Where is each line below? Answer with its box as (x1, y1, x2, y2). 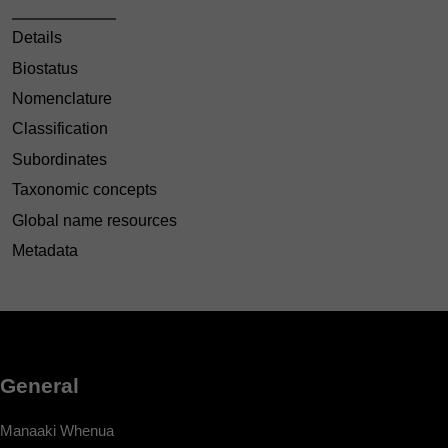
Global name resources (12, 211, 177, 229)
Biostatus (12, 59, 78, 77)
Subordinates (12, 150, 107, 168)
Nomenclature (12, 90, 112, 108)
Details (12, 29, 62, 47)
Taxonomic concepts (12, 181, 157, 199)
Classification (12, 120, 108, 138)
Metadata (12, 242, 78, 260)
